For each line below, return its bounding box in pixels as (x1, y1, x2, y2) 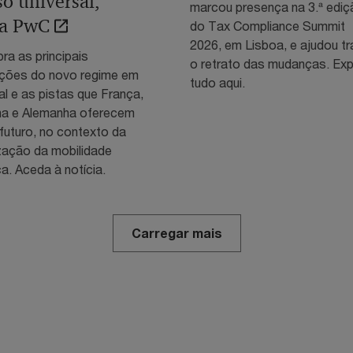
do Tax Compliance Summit (190, 17, 345, 33)
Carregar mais (131, 225, 222, 240)
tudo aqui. (190, 74, 245, 90)
